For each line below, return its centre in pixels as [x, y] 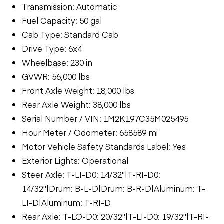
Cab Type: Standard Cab [70, 34]
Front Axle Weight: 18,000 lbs [78, 90]
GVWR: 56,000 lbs [56, 76]
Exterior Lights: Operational [75, 160]
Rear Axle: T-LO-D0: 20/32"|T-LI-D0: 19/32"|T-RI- [115, 216]
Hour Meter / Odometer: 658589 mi [90, 132]
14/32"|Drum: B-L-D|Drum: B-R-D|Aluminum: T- [114, 188]
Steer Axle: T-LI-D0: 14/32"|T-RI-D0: [91, 174]
